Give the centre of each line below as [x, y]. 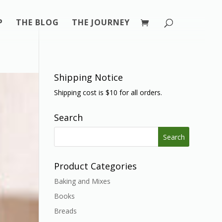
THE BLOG [38, 22]
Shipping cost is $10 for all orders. [108, 92]
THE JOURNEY [101, 22]
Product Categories [96, 166]
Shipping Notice [89, 77]
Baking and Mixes [83, 181]
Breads [66, 211]
